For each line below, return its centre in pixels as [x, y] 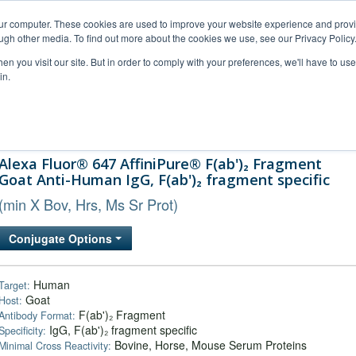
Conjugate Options [62, 238]
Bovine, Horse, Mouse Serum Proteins [209, 345]
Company [285, 126]
